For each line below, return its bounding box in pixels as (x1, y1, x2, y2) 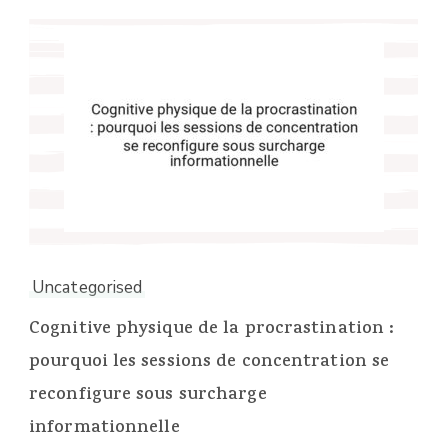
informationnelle (29, 415, 180, 443)
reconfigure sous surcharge (29, 382, 267, 410)
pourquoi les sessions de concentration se (29, 349, 390, 377)
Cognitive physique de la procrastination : (29, 316, 395, 344)
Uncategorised (32, 276, 143, 299)
